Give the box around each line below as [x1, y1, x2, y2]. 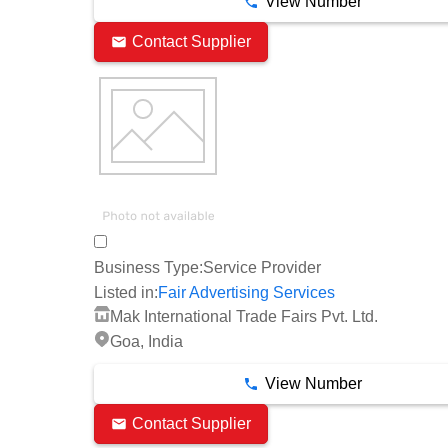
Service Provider [203, 258, 321, 276]
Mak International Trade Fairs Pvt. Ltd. [110, 307, 378, 325]
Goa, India [110, 332, 183, 350]
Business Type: [94, 258, 203, 276]
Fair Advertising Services [158, 283, 335, 301]
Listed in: [94, 283, 158, 301]
